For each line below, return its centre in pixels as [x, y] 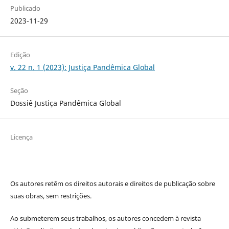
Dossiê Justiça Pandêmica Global [65, 103]
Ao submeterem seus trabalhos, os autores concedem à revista [105, 218]
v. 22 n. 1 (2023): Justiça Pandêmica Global [82, 67]
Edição [20, 54]
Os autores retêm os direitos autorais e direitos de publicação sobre [112, 183]
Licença [21, 137]
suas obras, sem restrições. [51, 196]
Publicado [25, 8]
